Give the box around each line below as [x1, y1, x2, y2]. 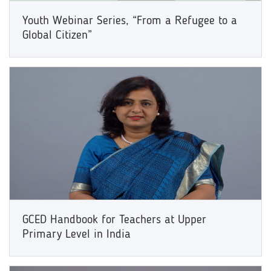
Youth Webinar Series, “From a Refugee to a [22, 15, 237, 28]
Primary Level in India [22, 228, 131, 241]
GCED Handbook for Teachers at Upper [22, 214, 206, 226]
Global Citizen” [22, 30, 92, 42]
